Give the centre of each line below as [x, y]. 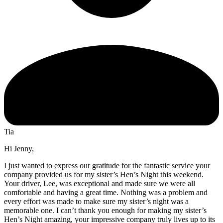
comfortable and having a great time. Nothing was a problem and [106, 192]
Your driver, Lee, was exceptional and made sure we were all [100, 183]
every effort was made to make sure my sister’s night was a [96, 201]
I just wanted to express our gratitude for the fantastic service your [107, 165]
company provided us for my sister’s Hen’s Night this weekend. [104, 174]
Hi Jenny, [19, 148]
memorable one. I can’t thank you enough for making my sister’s [105, 210]
